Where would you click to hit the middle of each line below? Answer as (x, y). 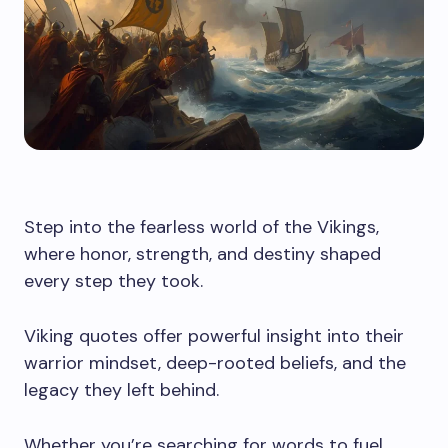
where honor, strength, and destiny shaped (202, 254)
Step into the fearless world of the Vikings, (201, 227)
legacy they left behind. (121, 390)
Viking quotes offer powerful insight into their (214, 336)
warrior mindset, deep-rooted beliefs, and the (215, 363)
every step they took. (113, 281)
